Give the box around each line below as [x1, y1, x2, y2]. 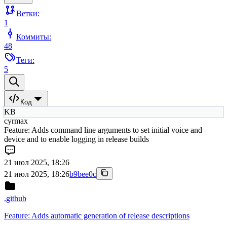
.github [4, 194, 26, 203]
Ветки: [16, 9, 40, 18]
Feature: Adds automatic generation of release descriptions [4, 211, 190, 220]
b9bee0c [69, 170, 96, 179]
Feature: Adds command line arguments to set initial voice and [4, 126, 202, 135]
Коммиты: [16, 32, 51, 42]
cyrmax [4, 117, 28, 126]
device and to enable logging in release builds [4, 135, 149, 144]
